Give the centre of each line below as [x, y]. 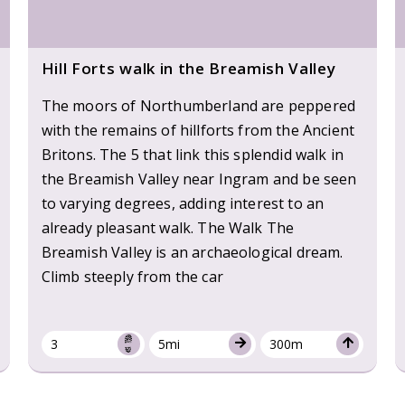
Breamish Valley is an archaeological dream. [192, 252]
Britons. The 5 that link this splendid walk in [193, 154]
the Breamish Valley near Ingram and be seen [199, 179]
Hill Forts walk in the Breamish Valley [188, 68]
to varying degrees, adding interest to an [183, 203]
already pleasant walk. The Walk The [168, 227]
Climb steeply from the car [132, 276]
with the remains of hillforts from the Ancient [198, 130]
